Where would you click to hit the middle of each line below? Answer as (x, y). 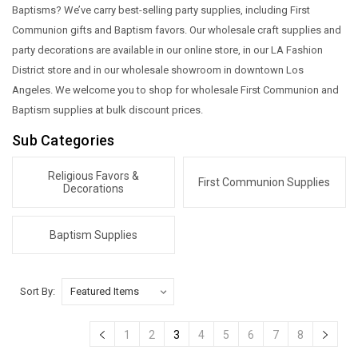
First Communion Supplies (265, 182)
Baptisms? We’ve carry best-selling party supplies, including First (161, 10)
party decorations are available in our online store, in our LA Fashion (167, 50)
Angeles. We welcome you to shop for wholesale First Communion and (175, 90)
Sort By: (38, 291)
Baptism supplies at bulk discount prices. (107, 110)
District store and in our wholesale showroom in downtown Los (158, 70)
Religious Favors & (93, 176)
